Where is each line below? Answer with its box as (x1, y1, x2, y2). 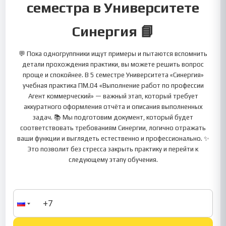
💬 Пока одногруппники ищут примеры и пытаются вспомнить (19, 50, 207, 58)
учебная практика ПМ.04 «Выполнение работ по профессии (22, 82, 204, 89)
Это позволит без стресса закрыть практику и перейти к (28, 145, 198, 153)
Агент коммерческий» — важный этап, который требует (28, 92, 198, 100)
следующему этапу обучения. (68, 156, 158, 163)
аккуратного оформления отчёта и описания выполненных (23, 103, 203, 110)
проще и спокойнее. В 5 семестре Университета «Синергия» (22, 71, 204, 79)
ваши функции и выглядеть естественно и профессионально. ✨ (17, 135, 209, 142)
